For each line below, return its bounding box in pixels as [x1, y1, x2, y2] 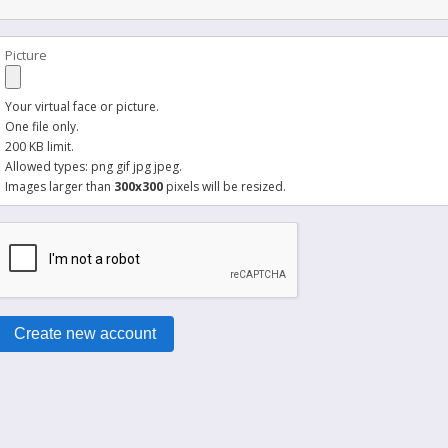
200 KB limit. [5, 137, 74, 155]
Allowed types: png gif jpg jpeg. [5, 157, 182, 175]
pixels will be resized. [163, 177, 286, 195]
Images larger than [5, 177, 114, 195]
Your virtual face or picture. [5, 97, 159, 115]
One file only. [5, 117, 79, 135]
